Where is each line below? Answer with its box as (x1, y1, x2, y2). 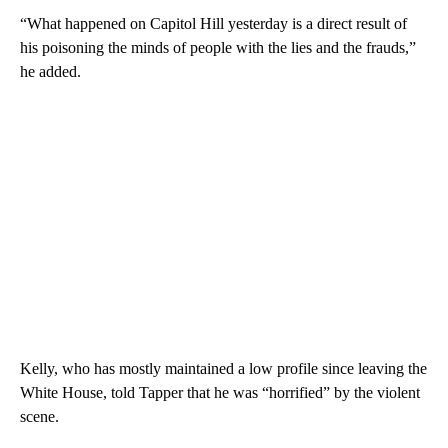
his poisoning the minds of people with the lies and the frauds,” (20, 39, 416, 57)
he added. (20, 63, 81, 81)
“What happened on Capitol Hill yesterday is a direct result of (20, 15, 407, 33)
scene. (20, 408, 59, 426)
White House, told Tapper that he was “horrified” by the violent (20, 384, 420, 402)
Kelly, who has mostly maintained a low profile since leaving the (20, 360, 427, 378)
